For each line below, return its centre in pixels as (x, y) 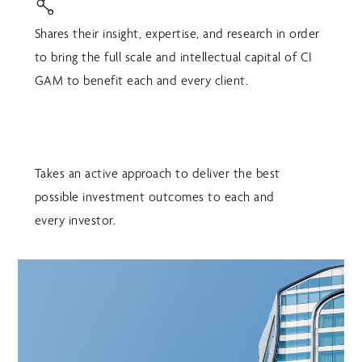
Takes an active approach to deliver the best (157, 173)
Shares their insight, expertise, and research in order (177, 34)
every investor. (75, 220)
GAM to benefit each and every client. (141, 81)
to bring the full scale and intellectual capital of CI (173, 57)
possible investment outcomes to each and (154, 196)
